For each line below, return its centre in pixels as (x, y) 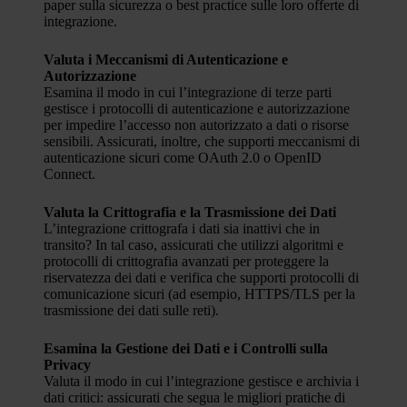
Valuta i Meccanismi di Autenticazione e (166, 60)
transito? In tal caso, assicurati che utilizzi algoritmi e (194, 245)
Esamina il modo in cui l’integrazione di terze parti (188, 92)
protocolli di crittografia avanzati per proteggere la (186, 261)
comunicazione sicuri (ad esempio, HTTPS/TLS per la (199, 294)
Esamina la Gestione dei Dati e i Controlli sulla (186, 348)
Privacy (67, 365)
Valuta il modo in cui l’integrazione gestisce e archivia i (201, 381)
